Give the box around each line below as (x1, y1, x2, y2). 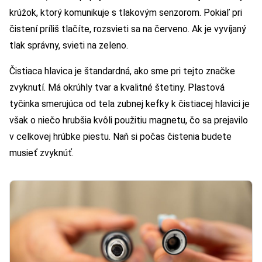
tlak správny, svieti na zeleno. (9, 40, 128, 51)
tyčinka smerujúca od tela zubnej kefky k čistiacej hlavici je (9, 98, 250, 110)
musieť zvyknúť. (9, 147, 74, 159)
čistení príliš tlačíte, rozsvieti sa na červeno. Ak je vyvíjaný (9, 23, 246, 35)
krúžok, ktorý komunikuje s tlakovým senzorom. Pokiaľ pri (9, 7, 242, 19)
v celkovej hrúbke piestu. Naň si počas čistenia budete (9, 131, 232, 143)
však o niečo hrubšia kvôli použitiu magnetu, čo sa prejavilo (9, 115, 248, 126)
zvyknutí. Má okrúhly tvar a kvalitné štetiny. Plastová (9, 82, 225, 94)
